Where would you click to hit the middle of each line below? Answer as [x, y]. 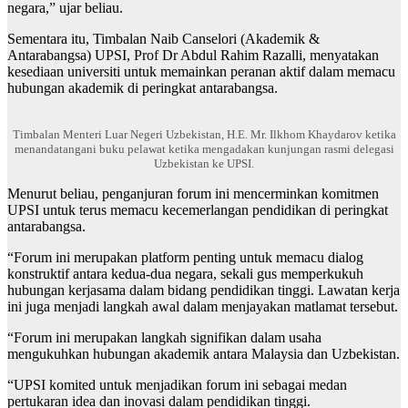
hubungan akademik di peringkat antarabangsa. [143, 88]
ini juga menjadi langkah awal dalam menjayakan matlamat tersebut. [203, 307]
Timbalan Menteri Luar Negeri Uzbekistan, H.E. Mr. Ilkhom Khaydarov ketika [204, 135]
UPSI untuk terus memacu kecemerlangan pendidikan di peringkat [198, 210]
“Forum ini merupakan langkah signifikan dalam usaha [164, 338]
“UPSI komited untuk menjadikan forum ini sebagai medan [177, 385]
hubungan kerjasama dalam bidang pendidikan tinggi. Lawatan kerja [204, 291]
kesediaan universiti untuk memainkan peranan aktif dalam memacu [201, 72]
